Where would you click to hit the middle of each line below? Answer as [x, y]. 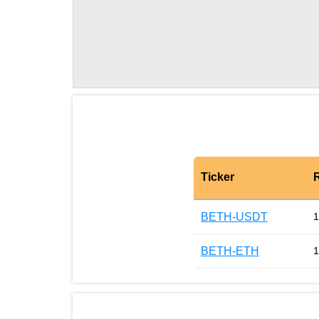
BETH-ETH [230, 251]
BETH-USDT [234, 216]
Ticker [218, 177]
